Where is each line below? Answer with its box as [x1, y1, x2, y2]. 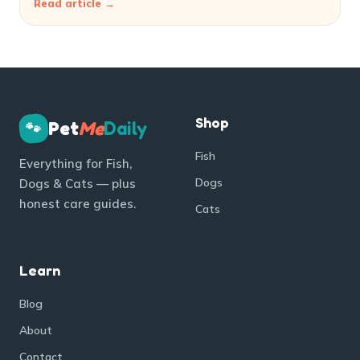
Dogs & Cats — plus [19, 176, 136, 191]
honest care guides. [19, 196, 136, 211]
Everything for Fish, [19, 156, 132, 171]
